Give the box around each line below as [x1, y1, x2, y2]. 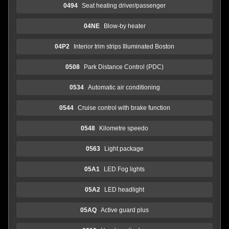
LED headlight [104, 186, 144, 193]
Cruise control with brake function [77, 104, 170, 111]
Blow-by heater [103, 22, 146, 30]
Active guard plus [101, 206, 149, 214]
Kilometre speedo [99, 124, 148, 132]
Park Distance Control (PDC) [84, 63, 164, 71]
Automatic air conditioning [87, 83, 160, 91]
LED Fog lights [104, 165, 145, 173]
